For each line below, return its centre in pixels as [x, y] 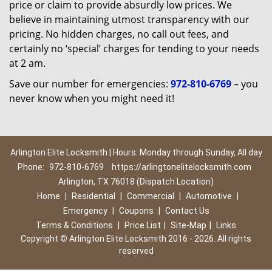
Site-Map [189, 225]
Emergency [85, 211]
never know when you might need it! [92, 98]
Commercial [150, 196]
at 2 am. [27, 63]
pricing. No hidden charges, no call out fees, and [119, 34]
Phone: [32, 167]
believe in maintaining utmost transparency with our [129, 19]
